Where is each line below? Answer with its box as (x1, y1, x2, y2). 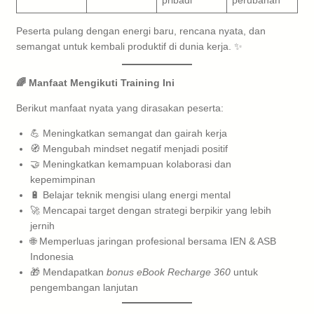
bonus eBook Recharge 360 (107, 266, 231, 278)
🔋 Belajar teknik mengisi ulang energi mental (30, 189, 231, 200)
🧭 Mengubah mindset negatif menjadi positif (30, 142, 228, 154)
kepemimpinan (30, 173, 95, 185)
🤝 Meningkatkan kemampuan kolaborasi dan (30, 158, 231, 170)
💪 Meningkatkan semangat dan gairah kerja (30, 127, 227, 139)
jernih (30, 219, 55, 231)
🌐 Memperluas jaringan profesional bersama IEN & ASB (30, 235, 276, 247)
